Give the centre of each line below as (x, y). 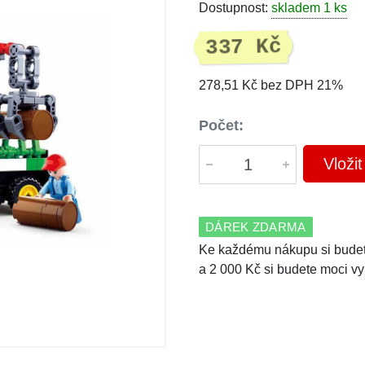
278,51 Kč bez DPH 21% (271, 85)
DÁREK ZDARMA (256, 227)
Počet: (221, 125)
